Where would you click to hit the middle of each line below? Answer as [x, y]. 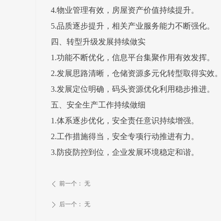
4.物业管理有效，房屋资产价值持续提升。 [125, 10]
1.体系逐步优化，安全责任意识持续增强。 [125, 121]
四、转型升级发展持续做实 [98, 42]
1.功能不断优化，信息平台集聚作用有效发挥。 [133, 57]
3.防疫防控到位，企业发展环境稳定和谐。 [125, 152]
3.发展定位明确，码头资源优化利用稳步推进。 [133, 89]
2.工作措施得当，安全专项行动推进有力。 [125, 136]
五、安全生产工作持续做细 [98, 105]
